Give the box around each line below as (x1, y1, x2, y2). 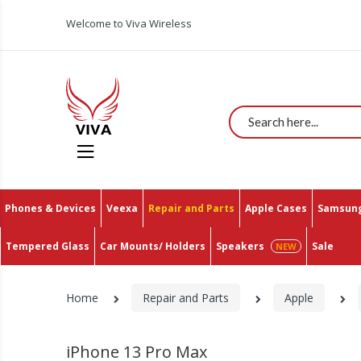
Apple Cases (245, 201, 307, 215)
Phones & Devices (5, 201, 96, 215)
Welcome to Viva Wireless (66, 16, 193, 31)
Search (231, 107, 272, 123)
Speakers (216, 239, 264, 253)
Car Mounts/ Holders (100, 239, 205, 253)
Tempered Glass (6, 239, 89, 253)
